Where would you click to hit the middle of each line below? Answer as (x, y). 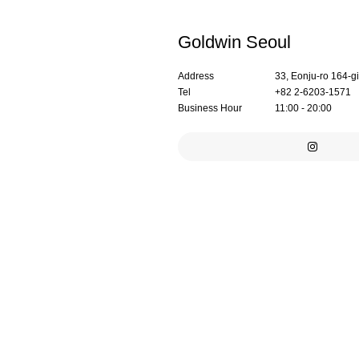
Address (196, 76)
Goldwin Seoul (234, 42)
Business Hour (210, 108)
